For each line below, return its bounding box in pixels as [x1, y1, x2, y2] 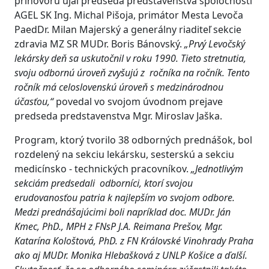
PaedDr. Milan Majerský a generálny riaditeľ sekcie [14, 23, 241, 36]
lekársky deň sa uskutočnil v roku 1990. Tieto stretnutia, [14, 52, 246, 65]
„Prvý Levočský [184, 37, 245, 50]
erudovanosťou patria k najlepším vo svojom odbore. [14, 191, 235, 204]
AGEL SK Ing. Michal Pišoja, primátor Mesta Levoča [14, 8, 243, 22]
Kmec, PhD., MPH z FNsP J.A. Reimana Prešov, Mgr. [14, 220, 223, 233]
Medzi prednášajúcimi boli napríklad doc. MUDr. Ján [14, 205, 231, 219]
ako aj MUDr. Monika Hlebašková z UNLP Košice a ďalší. [14, 249, 247, 262]
